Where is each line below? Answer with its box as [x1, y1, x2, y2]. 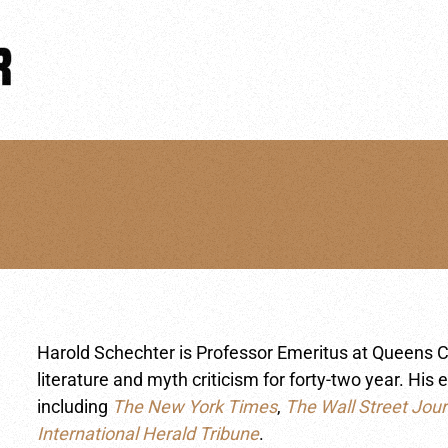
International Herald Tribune [37, 423, 260, 444]
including [37, 396, 113, 417]
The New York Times [112, 396, 278, 417]
